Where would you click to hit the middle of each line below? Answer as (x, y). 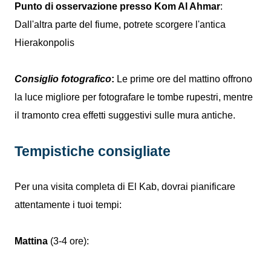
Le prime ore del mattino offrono (183, 79)
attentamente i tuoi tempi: (68, 205)
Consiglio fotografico (63, 79)
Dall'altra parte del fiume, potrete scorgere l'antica (120, 24)
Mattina (31, 241)
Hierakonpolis (44, 43)
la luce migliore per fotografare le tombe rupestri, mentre (134, 97)
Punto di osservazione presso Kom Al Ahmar (117, 6)
